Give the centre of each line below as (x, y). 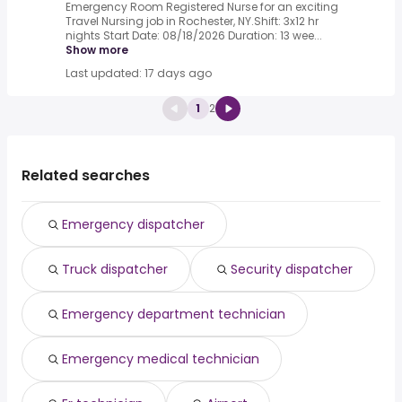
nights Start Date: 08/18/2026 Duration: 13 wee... (194, 36)
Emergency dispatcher (133, 225)
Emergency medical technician (161, 359)
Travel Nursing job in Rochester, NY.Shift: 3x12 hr (192, 22)
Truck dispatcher (115, 270)
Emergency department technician (174, 315)
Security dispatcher (292, 270)
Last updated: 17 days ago (139, 74)
